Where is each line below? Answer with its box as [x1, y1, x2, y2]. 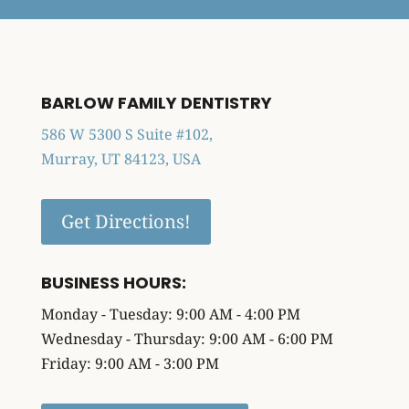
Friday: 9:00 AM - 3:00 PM [40, 353, 219, 374]
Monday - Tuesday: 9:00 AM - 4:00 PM [40, 304, 300, 325]
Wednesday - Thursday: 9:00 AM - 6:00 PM [40, 329, 333, 350]
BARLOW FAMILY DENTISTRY [40, 91, 272, 115]
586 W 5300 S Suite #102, [40, 124, 213, 145]
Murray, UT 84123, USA [40, 149, 201, 170]
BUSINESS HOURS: [40, 271, 186, 295]
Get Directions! [60, 209, 191, 235]
